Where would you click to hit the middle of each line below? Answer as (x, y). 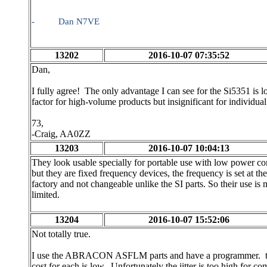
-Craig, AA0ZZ (61, 134)
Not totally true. (61, 234)
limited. (46, 195)
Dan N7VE (79, 21)
